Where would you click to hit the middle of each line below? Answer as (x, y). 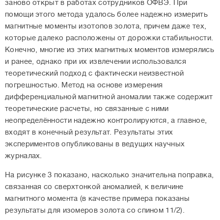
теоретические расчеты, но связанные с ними (87, 109)
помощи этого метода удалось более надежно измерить (106, 15)
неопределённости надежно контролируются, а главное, (106, 121)
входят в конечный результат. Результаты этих (89, 133)
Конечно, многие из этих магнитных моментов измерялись (110, 50)
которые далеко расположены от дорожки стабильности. (109, 38)
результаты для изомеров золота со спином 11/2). (95, 211)
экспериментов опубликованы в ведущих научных (95, 144)
